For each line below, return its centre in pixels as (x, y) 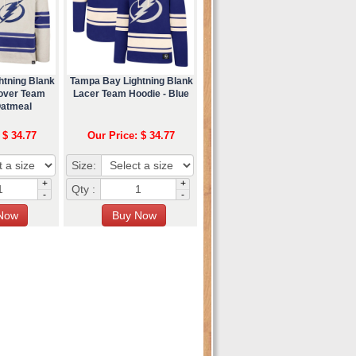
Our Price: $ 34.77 (131, 135)
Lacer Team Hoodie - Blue (131, 93)
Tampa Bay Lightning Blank (131, 81)
